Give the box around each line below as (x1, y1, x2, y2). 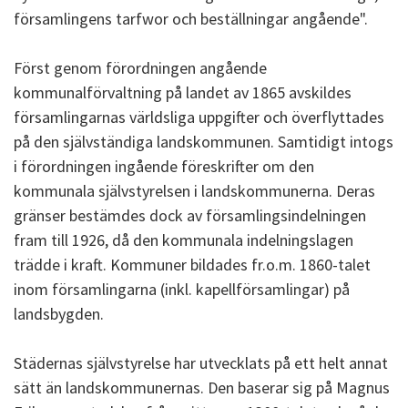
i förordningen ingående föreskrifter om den (14, 156, 314, 177)
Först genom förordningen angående (14, 57, 267, 78)
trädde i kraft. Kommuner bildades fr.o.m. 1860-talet (14, 254, 371, 275)
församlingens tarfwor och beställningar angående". (14, 8, 368, 29)
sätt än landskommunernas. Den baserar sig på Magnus (14, 377, 390, 398)
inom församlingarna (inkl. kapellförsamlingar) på (14, 279, 350, 300)
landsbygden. (14, 303, 104, 324)
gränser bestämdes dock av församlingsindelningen (14, 205, 366, 226)
